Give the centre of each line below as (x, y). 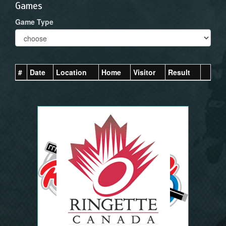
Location (71, 72)
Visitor (144, 72)
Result (179, 72)
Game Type (34, 21)
